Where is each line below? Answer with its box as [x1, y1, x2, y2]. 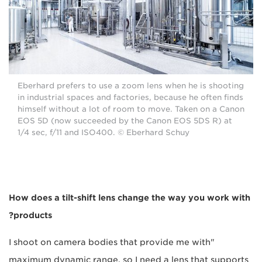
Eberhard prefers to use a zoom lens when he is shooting [18, 81, 244, 91]
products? [13, 211, 52, 220]
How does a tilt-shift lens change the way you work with [9, 193, 250, 203]
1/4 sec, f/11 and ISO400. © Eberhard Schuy [18, 128, 189, 137]
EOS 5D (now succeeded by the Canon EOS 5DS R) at [18, 116, 232, 126]
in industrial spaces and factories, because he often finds [18, 93, 243, 102]
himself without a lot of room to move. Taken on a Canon [18, 105, 244, 114]
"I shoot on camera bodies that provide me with [9, 237, 211, 247]
